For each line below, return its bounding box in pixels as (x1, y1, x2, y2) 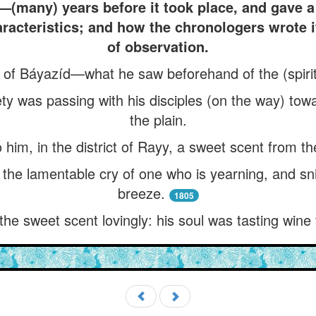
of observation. (107, 36, 209, 56)
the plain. (129, 109, 187, 130)
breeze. (117, 183, 165, 203)
